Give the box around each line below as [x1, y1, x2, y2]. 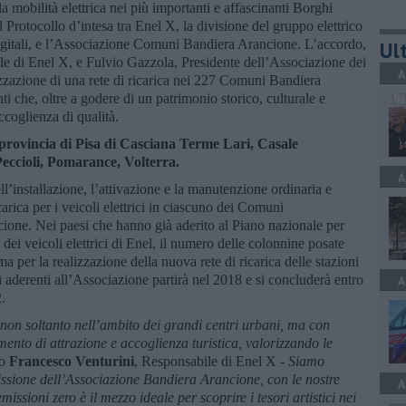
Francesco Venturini [9, 353, 134, 369]
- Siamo [276, 353, 324, 369]
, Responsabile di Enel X [134, 353, 276, 369]
